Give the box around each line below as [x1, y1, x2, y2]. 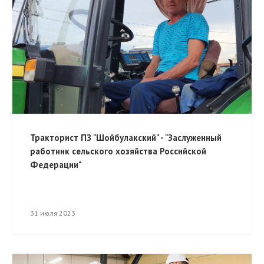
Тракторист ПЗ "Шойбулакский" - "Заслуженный [30, 132, 222, 144]
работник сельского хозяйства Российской [30, 146, 206, 157]
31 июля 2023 [30, 209, 75, 218]
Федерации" [30, 159, 81, 171]
